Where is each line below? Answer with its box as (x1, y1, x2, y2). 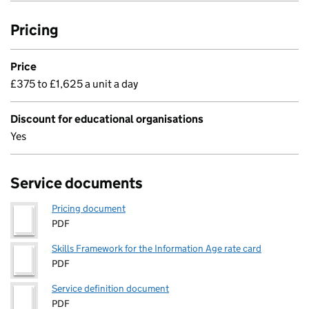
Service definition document (52, 282, 169, 295)
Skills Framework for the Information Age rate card (52, 242, 261, 255)
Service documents (10, 174, 143, 192)
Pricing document (52, 202, 126, 215)
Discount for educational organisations (10, 112, 203, 126)
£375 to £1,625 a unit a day (10, 77, 138, 90)
